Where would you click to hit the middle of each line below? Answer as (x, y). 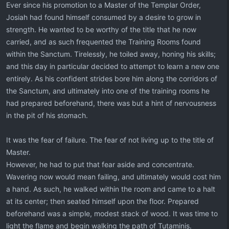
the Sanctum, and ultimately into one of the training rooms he (108, 91)
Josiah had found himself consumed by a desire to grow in (104, 17)
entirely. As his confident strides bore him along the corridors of (112, 78)
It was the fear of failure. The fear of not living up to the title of (110, 140)
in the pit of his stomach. (47, 115)
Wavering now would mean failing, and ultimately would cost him (113, 177)
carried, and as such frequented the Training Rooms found (104, 42)
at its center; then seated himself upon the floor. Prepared (102, 201)
